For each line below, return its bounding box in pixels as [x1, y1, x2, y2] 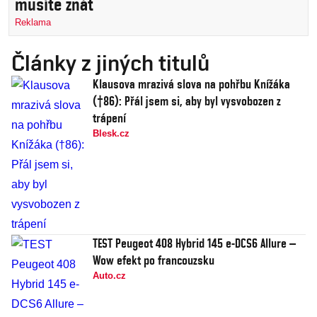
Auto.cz [93, 270, 126, 282]
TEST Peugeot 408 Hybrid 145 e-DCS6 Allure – [93, 236, 296, 251]
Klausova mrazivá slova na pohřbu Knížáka [93, 76, 290, 92]
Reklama [15, 17, 51, 28]
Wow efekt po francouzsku [93, 253, 214, 268]
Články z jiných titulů [11, 50, 209, 76]
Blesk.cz [93, 128, 129, 139]
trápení [93, 110, 126, 126]
